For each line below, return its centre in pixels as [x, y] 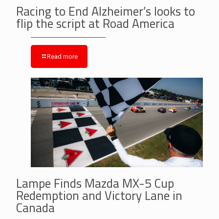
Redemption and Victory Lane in [99, 195]
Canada [35, 208]
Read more [62, 56]
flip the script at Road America [95, 23]
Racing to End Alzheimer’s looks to [106, 11]
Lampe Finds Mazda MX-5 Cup [95, 183]
